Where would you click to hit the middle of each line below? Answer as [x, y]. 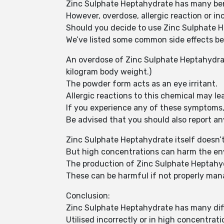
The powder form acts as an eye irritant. [143, 84]
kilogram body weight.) [110, 72]
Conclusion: [88, 196]
